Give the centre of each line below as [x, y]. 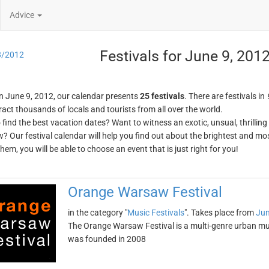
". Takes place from [220, 213]
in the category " [97, 213]
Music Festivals [156, 213]
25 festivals [162, 96]
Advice [23, 15]
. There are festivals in [225, 96]
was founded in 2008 [107, 239]
